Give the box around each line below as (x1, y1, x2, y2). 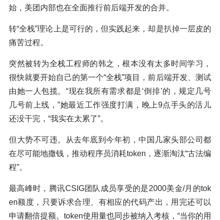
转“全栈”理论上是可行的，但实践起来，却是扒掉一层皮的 (9, 25, 211, 33)
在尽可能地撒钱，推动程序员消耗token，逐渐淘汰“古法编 (9, 149, 211, 158)
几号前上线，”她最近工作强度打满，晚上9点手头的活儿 (9, 101, 211, 110)
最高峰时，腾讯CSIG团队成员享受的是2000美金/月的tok (9, 184, 211, 193)
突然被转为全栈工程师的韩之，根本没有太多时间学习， (9, 59, 211, 68)
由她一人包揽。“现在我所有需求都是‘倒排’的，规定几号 (9, 87, 211, 96)
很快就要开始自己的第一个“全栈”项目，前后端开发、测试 (9, 73, 211, 82)
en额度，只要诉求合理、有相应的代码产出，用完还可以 (9, 198, 211, 207)
